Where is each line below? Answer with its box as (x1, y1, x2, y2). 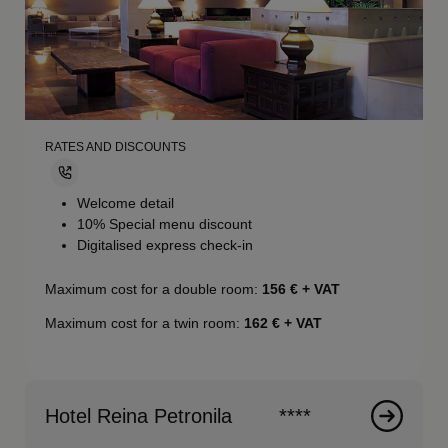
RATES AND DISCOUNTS (45, 140, 187, 155)
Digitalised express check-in (77, 236, 254, 253)
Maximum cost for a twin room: (45, 314, 245, 331)
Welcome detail (77, 194, 175, 211)
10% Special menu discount (77, 215, 253, 232)
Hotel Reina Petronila (45, 404, 233, 427)
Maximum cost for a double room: (45, 280, 263, 297)
